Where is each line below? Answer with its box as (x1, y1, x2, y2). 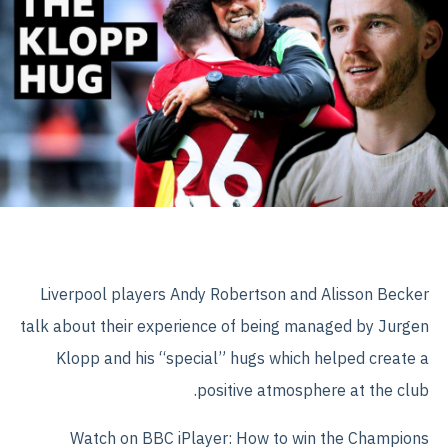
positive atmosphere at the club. (197, 378, 429, 403)
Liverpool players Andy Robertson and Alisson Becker (40, 282, 429, 307)
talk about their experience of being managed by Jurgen (20, 314, 429, 339)
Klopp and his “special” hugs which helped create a (56, 346, 429, 371)
